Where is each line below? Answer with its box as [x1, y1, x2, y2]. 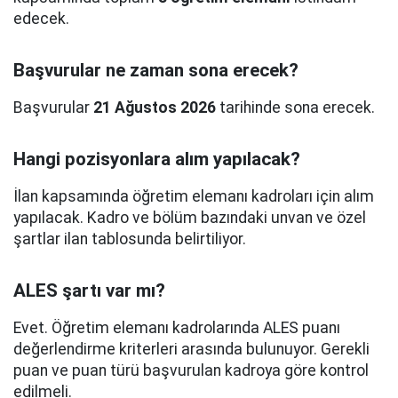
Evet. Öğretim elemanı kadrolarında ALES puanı [13, 319, 340, 337]
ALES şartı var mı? [13, 280, 165, 301]
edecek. [13, 10, 69, 28]
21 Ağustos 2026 [93, 99, 216, 116]
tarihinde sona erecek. [216, 99, 375, 116]
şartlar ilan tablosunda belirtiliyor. [13, 230, 246, 248]
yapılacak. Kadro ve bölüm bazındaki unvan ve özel [13, 209, 366, 227]
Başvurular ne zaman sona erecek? [13, 60, 298, 81]
